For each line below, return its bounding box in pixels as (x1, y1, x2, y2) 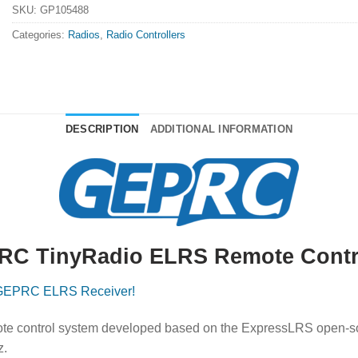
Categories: (12, 28, 68, 41)
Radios (68, 28, 100, 41)
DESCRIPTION (65, 122, 139, 135)
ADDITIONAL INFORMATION (149, 122, 293, 135)
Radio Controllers (106, 28, 185, 41)
